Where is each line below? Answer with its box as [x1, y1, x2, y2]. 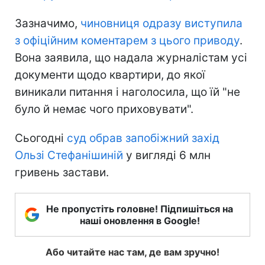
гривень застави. [15, 165, 109, 179]
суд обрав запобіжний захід [67, 131, 219, 145]
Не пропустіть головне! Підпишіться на [46, 202, 233, 215]
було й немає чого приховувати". [15, 102, 193, 116]
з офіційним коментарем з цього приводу [15, 33, 240, 47]
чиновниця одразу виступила [80, 16, 243, 30]
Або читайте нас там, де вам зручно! [46, 245, 219, 258]
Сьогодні [15, 131, 67, 145]
